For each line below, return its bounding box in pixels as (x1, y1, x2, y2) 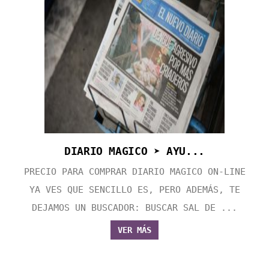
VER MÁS (118, 225, 151, 235)
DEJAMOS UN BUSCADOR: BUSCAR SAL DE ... (32, 202, 237, 214)
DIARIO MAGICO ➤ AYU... (64, 145, 205, 158)
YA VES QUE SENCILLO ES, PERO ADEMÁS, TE (29, 184, 240, 196)
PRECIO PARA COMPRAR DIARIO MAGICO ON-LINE (23, 166, 246, 178)
